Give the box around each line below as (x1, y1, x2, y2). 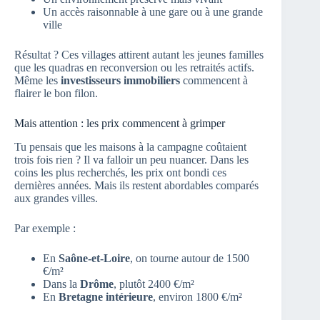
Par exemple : (14, 221, 76, 234)
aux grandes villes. (14, 191, 98, 204)
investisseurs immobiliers (61, 74, 180, 86)
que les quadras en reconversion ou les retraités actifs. (14, 61, 254, 74)
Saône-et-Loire (59, 251, 130, 264)
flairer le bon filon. (14, 86, 98, 99)
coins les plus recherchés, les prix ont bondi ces (14, 166, 226, 179)
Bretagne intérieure (59, 290, 153, 303)
